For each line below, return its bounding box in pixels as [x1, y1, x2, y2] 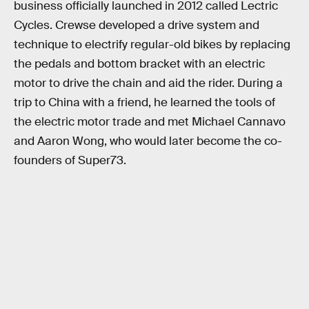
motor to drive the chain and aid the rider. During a [14, 75, 283, 90]
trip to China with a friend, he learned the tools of [14, 94, 275, 110]
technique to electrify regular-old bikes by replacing [14, 37, 290, 52]
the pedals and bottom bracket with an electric [14, 56, 265, 71]
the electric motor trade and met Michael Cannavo [14, 114, 286, 129]
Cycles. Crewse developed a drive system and [14, 17, 259, 32]
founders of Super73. [14, 152, 126, 168]
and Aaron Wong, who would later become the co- [14, 133, 282, 148]
